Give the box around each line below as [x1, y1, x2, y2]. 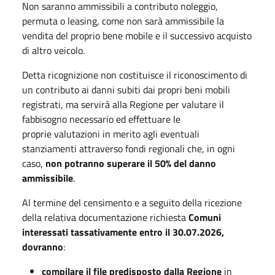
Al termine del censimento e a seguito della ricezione [22, 195, 242, 210]
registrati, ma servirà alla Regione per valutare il [22, 96, 224, 112]
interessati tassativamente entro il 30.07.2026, [22, 224, 224, 239]
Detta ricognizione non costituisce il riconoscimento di [22, 67, 247, 82]
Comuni [186, 209, 221, 225]
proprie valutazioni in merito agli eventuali [22, 126, 199, 141]
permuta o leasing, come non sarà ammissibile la [22, 13, 224, 28]
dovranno [22, 239, 63, 254]
